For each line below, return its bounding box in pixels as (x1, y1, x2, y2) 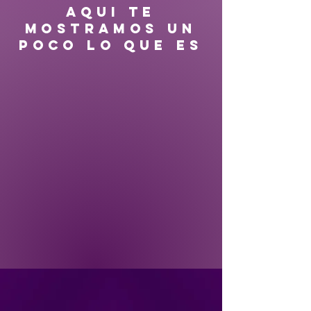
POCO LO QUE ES (19, 37, 203, 53)
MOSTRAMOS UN (25, 20, 197, 37)
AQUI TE (66, 3, 156, 20)
